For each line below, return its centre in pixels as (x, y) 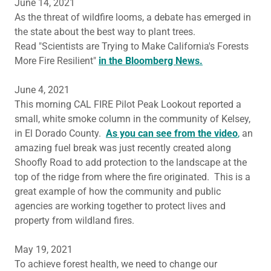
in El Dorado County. (60, 133)
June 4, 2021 (42, 90)
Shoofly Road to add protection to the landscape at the (131, 162)
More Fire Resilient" (57, 61)
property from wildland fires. (76, 220)
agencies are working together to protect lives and (120, 206)
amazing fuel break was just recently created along (123, 148)
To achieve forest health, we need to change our (116, 264)
